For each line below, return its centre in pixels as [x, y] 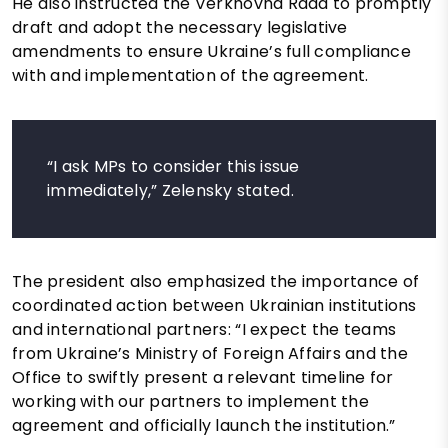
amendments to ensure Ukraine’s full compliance [211, 51]
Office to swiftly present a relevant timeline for [203, 377]
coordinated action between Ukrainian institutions [214, 305]
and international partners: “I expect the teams [204, 329]
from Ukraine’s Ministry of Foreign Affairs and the [210, 353]
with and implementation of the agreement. [190, 75]
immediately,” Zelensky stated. [170, 190]
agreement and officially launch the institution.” [204, 425]
